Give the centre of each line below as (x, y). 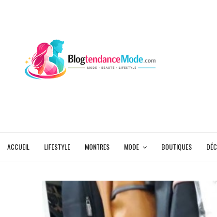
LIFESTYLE (57, 147)
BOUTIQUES (177, 147)
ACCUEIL (18, 147)
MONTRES (97, 147)
